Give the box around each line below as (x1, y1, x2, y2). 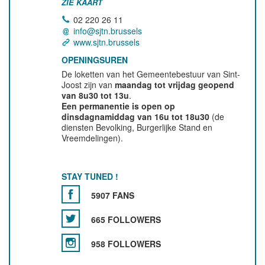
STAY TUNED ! (62, 170, 119, 182)
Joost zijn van (62, 78, 115, 91)
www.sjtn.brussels (73, 35, 140, 48)
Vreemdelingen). (62, 131, 124, 144)
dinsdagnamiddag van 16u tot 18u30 (62, 110, 210, 122)
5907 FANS (91, 189, 135, 201)
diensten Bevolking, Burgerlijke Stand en (62, 121, 213, 133)
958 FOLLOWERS (91, 237, 161, 250)
